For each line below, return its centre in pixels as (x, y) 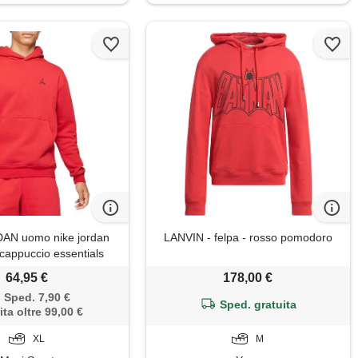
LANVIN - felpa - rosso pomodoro (248, 238)
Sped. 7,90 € (37, 298)
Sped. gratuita (258, 305)
